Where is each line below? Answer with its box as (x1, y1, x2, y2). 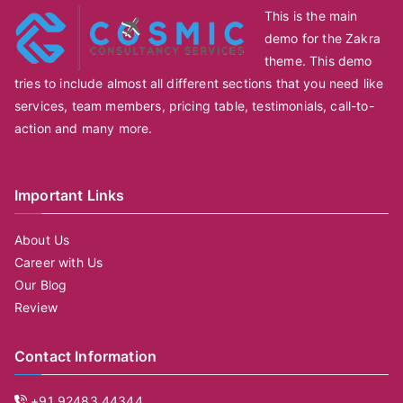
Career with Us (14, 255, 103, 271)
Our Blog (14, 277, 67, 293)
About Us (14, 232, 70, 248)
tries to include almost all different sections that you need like (14, 76, 384, 92)
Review (14, 300, 58, 316)
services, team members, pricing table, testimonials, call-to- (14, 98, 374, 114)
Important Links (14, 186, 125, 205)
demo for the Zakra (264, 31, 381, 47)
